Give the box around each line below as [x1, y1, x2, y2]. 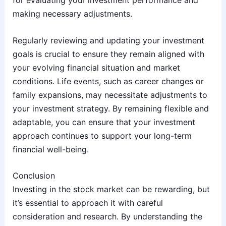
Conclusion [12, 171, 55, 181]
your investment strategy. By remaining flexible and [12, 103, 209, 114]
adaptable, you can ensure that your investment [12, 117, 195, 127]
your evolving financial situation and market [12, 62, 180, 73]
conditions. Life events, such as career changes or [12, 76, 204, 86]
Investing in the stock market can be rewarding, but [12, 184, 210, 195]
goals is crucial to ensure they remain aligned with [12, 48, 204, 59]
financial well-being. [12, 144, 89, 154]
